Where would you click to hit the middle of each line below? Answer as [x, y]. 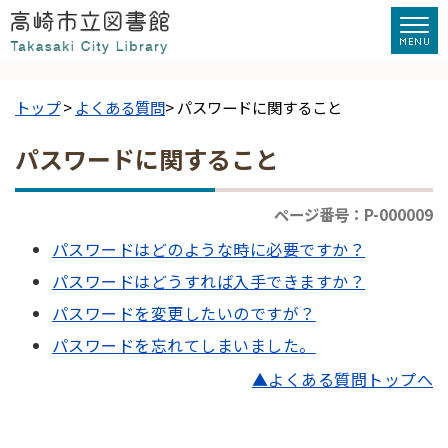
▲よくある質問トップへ [342, 379]
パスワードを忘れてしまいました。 [184, 345]
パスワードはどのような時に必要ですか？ [209, 249]
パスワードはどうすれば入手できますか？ [209, 281]
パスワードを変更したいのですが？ [184, 313]
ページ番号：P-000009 [353, 214]
